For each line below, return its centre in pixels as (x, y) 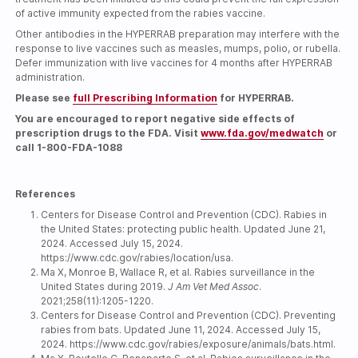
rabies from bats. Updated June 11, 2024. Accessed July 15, (181, 329)
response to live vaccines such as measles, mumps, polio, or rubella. (178, 48)
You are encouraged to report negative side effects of (155, 118)
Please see (44, 97)
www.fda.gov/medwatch (263, 133)
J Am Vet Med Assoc (214, 286)
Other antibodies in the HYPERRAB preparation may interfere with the (178, 34)
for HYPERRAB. (256, 97)
